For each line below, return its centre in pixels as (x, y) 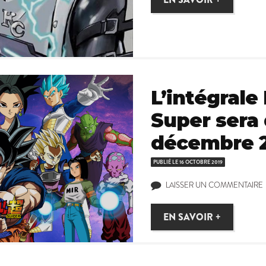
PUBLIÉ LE (166, 162)
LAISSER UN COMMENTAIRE (214, 185)
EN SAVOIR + (192, 217)
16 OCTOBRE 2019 (201, 162)
